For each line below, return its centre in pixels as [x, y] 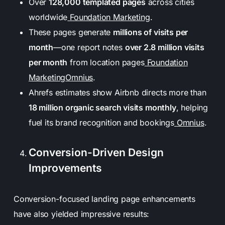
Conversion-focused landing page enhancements [104, 199]
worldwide [48, 17]
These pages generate [71, 32]
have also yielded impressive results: [81, 214]
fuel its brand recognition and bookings [101, 123]
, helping [192, 108]
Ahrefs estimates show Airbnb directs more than [117, 93]
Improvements [65, 168]
